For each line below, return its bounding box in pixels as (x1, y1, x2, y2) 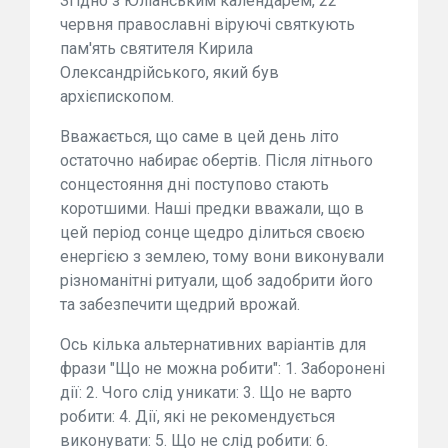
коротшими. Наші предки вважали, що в (60, 199, 364, 219)
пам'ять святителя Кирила (60, 39, 253, 59)
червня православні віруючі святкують (60, 15, 355, 35)
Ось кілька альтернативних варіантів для (60, 335, 366, 355)
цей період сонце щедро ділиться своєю (60, 223, 365, 243)
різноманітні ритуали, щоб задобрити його (60, 271, 373, 291)
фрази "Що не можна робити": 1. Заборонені (60, 359, 385, 379)
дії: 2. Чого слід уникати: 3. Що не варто (60, 383, 352, 403)
